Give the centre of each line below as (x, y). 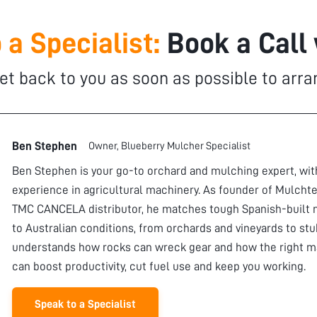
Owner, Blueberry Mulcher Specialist (169, 146)
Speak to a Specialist (85, 305)
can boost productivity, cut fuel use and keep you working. (159, 267)
